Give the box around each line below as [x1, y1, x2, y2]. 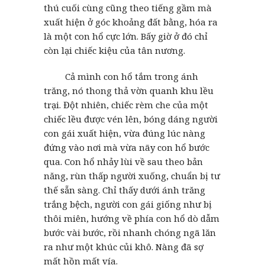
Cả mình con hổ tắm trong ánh [44, 70, 198, 82]
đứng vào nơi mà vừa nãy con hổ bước [44, 141, 209, 153]
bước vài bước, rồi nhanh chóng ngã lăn [44, 226, 216, 238]
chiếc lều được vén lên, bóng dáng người [44, 112, 218, 125]
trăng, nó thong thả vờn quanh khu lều [44, 84, 214, 96]
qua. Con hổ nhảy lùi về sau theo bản [44, 155, 203, 167]
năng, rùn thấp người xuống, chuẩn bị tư [44, 169, 220, 182]
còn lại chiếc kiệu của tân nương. [44, 44, 185, 56]
